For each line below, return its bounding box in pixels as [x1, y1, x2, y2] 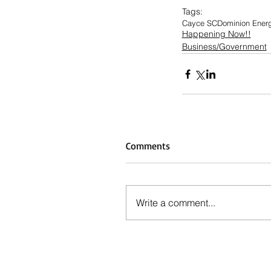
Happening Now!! [181, 28, 251, 40]
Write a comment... [136, 197, 215, 209]
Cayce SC [181, 18, 217, 28]
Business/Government [181, 41, 267, 53]
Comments [126, 140, 170, 152]
